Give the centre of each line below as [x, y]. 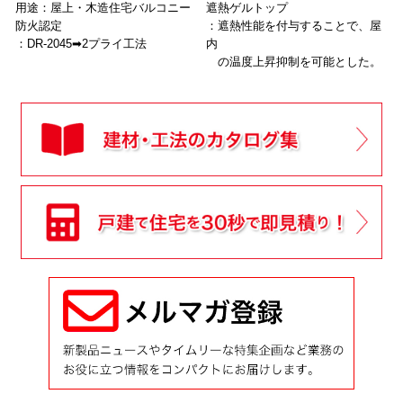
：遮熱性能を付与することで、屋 [294, 25]
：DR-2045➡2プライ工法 [81, 43]
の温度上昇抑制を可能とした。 [294, 61]
